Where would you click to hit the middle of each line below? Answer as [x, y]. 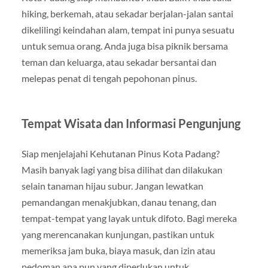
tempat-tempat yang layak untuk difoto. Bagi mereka [129, 218]
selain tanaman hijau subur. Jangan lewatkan [112, 185]
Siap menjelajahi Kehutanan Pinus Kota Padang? [120, 153]
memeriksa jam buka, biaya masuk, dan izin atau [118, 250]
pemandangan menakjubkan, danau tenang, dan [119, 202]
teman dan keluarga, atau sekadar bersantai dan [119, 62]
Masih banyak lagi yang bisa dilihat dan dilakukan [122, 169]
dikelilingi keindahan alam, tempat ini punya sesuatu [128, 29]
